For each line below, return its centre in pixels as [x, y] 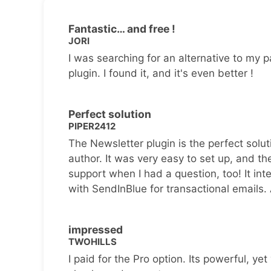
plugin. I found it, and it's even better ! [161, 73]
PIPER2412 [92, 126]
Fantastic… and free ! [122, 28]
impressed [95, 229]
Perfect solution [109, 114]
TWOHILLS [92, 242]
